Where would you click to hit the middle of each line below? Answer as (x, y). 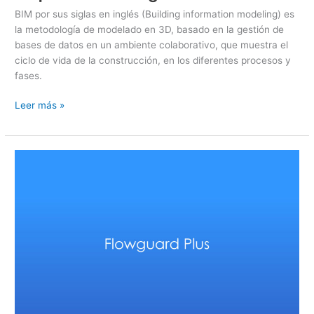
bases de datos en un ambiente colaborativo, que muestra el (152, 45)
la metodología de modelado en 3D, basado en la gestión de (150, 29)
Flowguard (38, 157)
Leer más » (40, 105)
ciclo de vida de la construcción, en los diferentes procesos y (153, 60)
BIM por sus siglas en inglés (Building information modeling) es (155, 14)
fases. (29, 75)
